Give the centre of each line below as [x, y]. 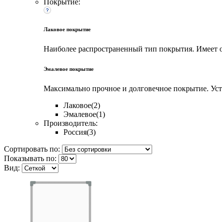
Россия [75, 132]
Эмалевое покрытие [69, 69]
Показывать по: [30, 158]
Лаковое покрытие [67, 29]
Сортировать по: [32, 149]
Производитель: [71, 123]
